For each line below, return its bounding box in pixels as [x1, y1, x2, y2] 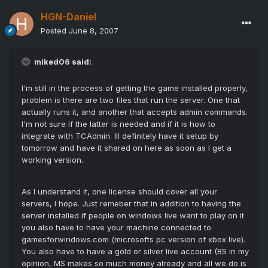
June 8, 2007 [69, 26, 118, 36]
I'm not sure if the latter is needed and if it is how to [22, 119, 215, 129]
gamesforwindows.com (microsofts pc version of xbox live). [22, 234, 245, 245]
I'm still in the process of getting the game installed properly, [22, 83, 248, 93]
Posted [41, 26, 69, 36]
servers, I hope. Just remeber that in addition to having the [22, 199, 241, 209]
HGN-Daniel [41, 11, 96, 23]
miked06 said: [32, 57, 92, 67]
